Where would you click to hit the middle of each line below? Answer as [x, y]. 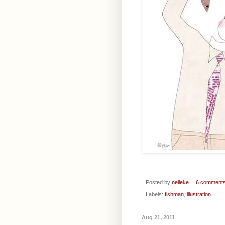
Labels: [155, 194]
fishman [174, 194]
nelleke [180, 182]
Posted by [159, 182]
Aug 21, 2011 [158, 217]
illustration [199, 194]
